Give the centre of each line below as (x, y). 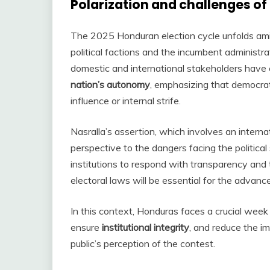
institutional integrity (146, 227)
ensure (86, 227)
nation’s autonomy (110, 84)
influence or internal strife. (126, 100)
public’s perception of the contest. (143, 243)
